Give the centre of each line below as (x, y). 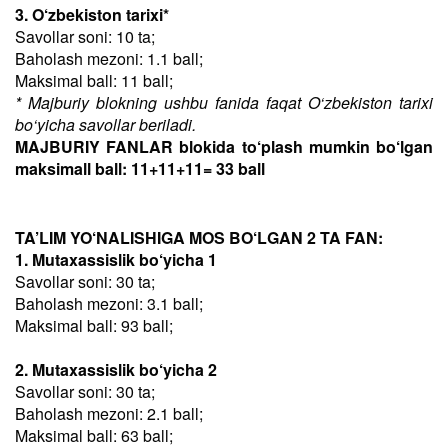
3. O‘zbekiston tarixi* (92, 14)
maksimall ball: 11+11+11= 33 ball (140, 168)
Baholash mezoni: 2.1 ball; (109, 413)
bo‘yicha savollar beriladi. (105, 124)
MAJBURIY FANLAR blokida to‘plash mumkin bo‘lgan (224, 146)
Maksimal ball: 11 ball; (94, 80)
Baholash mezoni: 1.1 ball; (109, 58)
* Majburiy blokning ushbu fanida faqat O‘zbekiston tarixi (224, 102)
